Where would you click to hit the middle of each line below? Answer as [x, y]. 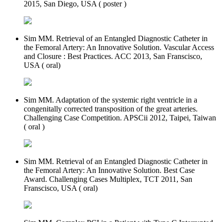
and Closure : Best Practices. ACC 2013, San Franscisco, [113, 56]
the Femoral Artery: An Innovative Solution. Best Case [109, 170]
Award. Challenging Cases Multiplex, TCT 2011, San [108, 179]
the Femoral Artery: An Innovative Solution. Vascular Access [119, 47]
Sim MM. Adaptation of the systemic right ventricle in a [111, 100]
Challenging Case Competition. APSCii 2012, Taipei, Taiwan [120, 117]
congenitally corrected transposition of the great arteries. [111, 109]
